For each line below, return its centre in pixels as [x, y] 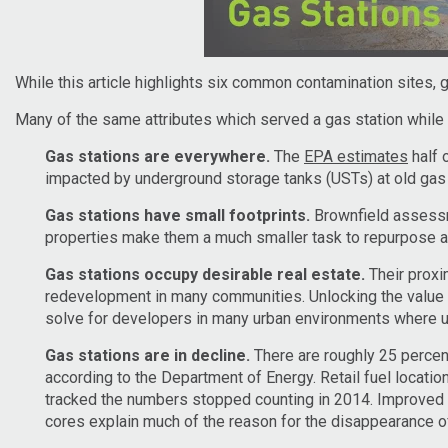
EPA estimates [356, 156]
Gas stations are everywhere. [157, 156]
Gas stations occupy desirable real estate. [205, 274]
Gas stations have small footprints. [177, 215]
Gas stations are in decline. [147, 355]
